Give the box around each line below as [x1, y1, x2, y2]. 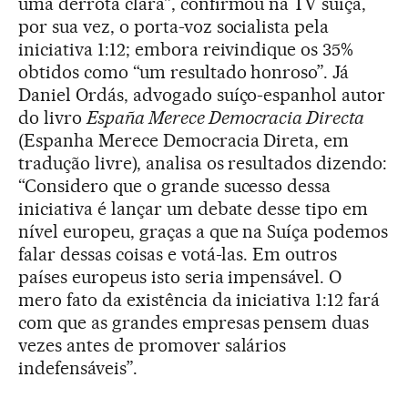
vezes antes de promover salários [18, 333, 287, 356]
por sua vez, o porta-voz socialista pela [18, 15, 330, 37]
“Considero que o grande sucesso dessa [18, 174, 331, 197]
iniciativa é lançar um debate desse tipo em [18, 197, 369, 219]
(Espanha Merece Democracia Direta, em [18, 128, 350, 151]
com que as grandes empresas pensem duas [18, 311, 370, 333]
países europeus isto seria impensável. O [18, 265, 342, 288]
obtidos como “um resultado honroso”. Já [18, 60, 350, 83]
